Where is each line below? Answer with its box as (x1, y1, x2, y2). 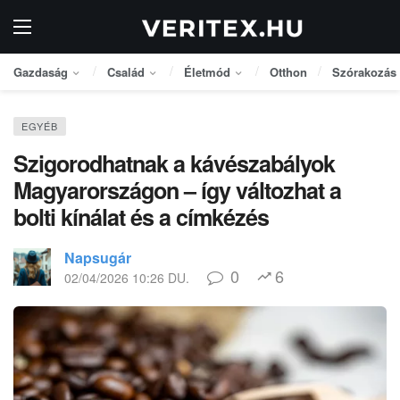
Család (107, 63, 145, 80)
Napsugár (64, 247, 131, 268)
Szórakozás (332, 63, 396, 80)
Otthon (270, 63, 307, 80)
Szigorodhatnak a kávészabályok (13, 147, 335, 179)
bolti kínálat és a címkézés (13, 201, 269, 233)
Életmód (184, 63, 230, 80)
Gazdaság (13, 63, 68, 80)
